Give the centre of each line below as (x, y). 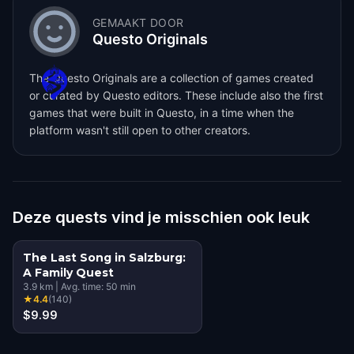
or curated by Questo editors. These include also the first (176, 95)
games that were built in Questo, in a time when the (162, 112)
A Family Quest (68, 272)
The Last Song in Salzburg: (104, 257)
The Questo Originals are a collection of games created (171, 77)
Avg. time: (83, 286)
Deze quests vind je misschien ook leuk (161, 217)
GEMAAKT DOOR (138, 22)
